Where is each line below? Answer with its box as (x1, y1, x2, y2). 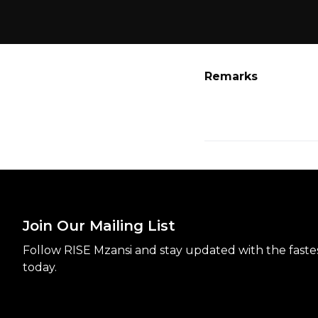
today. (23, 261, 57, 274)
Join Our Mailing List (23, 217, 175, 234)
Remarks (204, 70, 258, 83)
